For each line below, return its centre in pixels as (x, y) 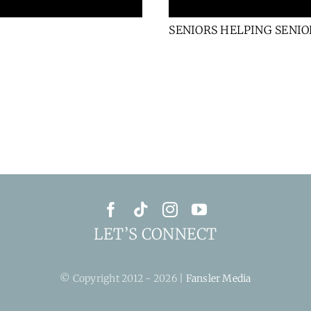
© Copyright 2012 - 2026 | (123, 279)
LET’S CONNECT (155, 234)
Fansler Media (218, 279)
